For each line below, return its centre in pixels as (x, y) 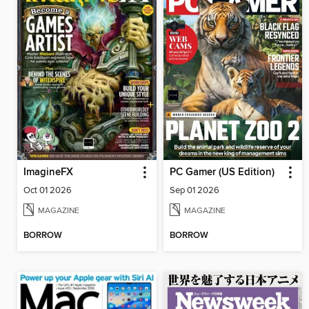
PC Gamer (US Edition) (222, 172)
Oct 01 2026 (48, 190)
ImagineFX (48, 172)
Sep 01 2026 (194, 190)
